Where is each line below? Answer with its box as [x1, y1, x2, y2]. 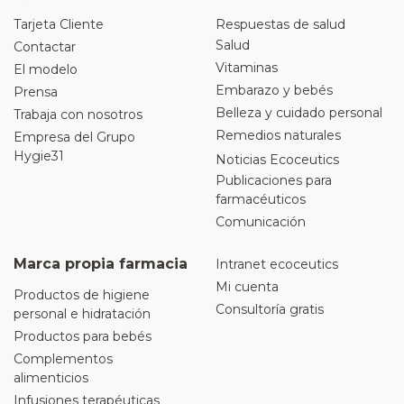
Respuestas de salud [216, 16, 345, 33]
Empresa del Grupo [14, 129, 135, 146]
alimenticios [14, 370, 88, 387]
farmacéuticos [216, 191, 306, 208]
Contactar [14, 39, 76, 56]
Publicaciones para [216, 172, 332, 189]
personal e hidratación [14, 306, 151, 323]
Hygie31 [14, 148, 64, 165]
